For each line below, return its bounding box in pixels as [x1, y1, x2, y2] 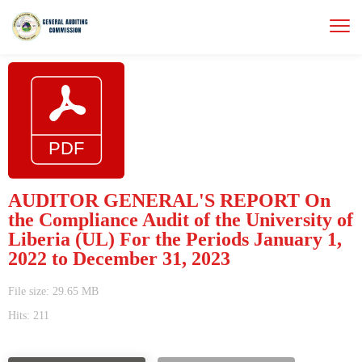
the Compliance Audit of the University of [8, 209, 353, 230]
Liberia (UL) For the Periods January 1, [8, 229, 342, 250]
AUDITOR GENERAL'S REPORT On [8, 190, 330, 211]
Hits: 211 [8, 309, 49, 322]
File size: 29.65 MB [8, 285, 99, 297]
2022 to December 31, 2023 [8, 248, 230, 269]
